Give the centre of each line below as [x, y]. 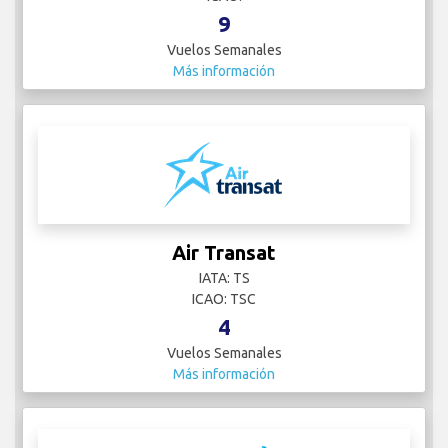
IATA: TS [224, 278]
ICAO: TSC [224, 299]
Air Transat [224, 253]
